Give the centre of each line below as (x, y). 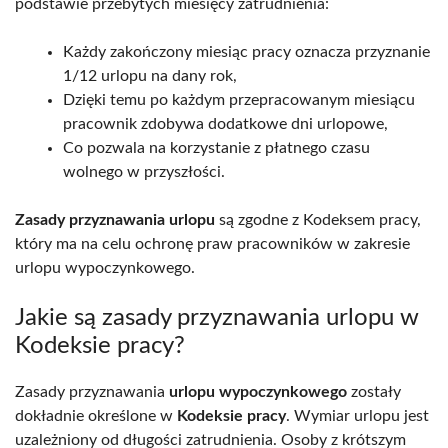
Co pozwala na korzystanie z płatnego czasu (216, 147)
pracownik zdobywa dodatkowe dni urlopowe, (225, 123)
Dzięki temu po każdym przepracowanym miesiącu (239, 99)
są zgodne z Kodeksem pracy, (318, 219)
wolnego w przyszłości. (144, 171)
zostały (374, 391)
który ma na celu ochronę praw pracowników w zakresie (212, 243)
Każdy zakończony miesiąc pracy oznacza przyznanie (246, 51)
